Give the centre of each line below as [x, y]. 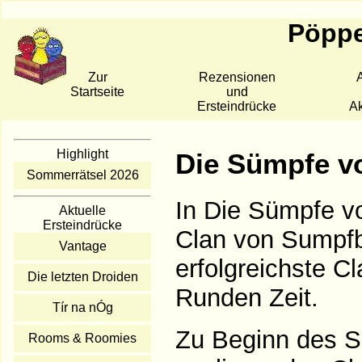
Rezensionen [237, 77]
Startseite [97, 91]
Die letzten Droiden [82, 276]
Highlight [82, 154]
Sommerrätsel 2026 [82, 175]
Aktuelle [82, 210]
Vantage [82, 246]
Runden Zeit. [247, 297]
